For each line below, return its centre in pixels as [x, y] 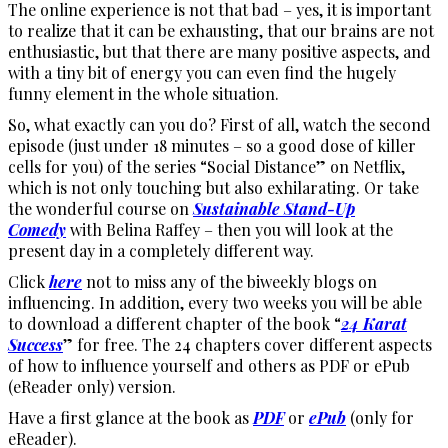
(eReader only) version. [92, 386]
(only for [380, 417]
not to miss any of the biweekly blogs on [229, 281]
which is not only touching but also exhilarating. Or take [213, 187]
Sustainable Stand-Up [274, 208]
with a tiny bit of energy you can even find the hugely [202, 72]
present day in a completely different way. [161, 250]
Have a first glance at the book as [130, 417]
